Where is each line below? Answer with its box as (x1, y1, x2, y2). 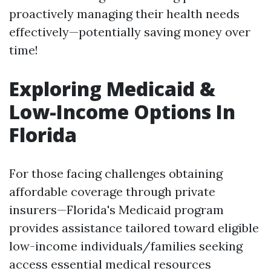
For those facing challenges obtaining (9, 166, 223, 181)
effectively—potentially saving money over (9, 24, 250, 39)
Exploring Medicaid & (9, 76, 215, 102)
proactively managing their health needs (9, 6, 240, 21)
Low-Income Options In (9, 99, 235, 125)
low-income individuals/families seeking (9, 238, 243, 253)
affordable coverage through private (9, 184, 215, 199)
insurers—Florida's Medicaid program (9, 202, 224, 217)
